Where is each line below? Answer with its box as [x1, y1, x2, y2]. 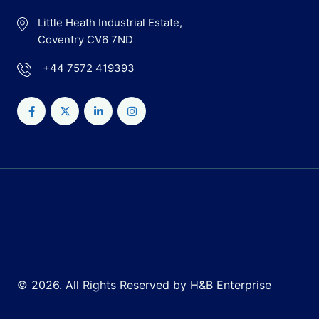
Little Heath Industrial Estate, [38, 16, 183, 30]
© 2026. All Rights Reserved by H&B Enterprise [17, 278, 271, 293]
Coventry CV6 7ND [38, 33, 134, 47]
